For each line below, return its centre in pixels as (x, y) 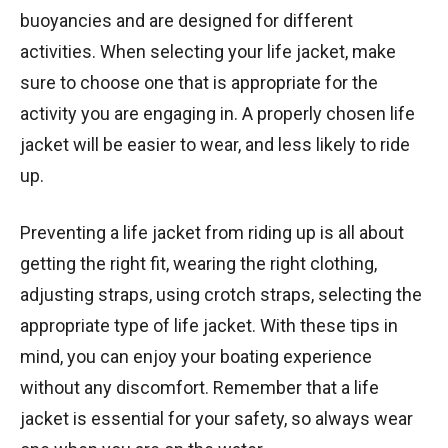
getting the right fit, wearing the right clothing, (198, 263)
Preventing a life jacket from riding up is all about (212, 232)
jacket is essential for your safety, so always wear (216, 418)
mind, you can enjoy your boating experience (196, 356)
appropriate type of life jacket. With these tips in (209, 325)
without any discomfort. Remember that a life (199, 387)
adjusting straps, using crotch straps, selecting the (221, 294)
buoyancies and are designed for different (186, 20)
